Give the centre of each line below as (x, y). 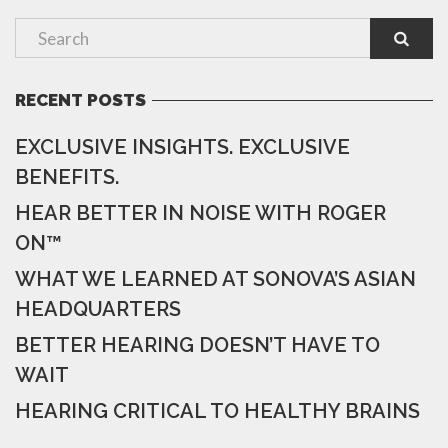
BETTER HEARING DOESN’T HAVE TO (197, 345)
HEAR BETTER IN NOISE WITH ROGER (200, 213)
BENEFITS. (67, 177)
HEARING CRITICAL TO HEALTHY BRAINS (217, 411)
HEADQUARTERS (98, 309)
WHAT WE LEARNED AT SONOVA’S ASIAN (215, 279)
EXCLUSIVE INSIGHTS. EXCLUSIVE (182, 147)
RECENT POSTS (80, 100)
